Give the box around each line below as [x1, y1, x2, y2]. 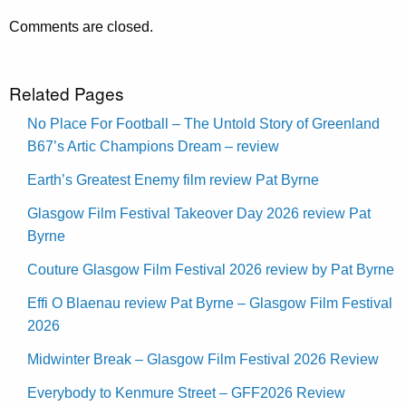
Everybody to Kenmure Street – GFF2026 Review [27, 384, 345, 401]
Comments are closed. [9, 18, 153, 34]
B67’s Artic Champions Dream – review [27, 138, 279, 154]
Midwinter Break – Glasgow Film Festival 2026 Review [27, 351, 379, 367]
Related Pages [9, 80, 124, 105]
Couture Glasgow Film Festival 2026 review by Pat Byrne [27, 261, 394, 277]
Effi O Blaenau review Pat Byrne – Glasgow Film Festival [27, 295, 392, 311]
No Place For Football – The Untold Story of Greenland [27, 115, 380, 131]
